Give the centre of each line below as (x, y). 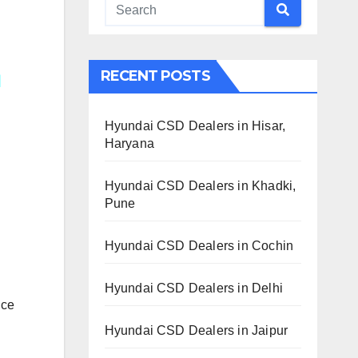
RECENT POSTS (155, 76)
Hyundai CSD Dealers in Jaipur (196, 330)
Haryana (129, 143)
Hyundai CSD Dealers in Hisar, (195, 125)
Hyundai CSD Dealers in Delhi (194, 288)
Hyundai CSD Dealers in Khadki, (200, 185)
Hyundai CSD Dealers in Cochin (199, 245)
